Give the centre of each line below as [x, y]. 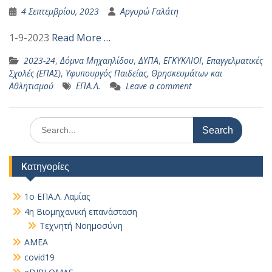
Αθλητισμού [31, 86]
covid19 [39, 257]
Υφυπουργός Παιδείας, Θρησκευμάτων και [144, 73]
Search [42, 123]
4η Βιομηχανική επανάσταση [81, 212]
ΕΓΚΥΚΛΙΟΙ [182, 60]
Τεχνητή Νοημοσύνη [81, 226]
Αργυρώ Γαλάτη [149, 11]
